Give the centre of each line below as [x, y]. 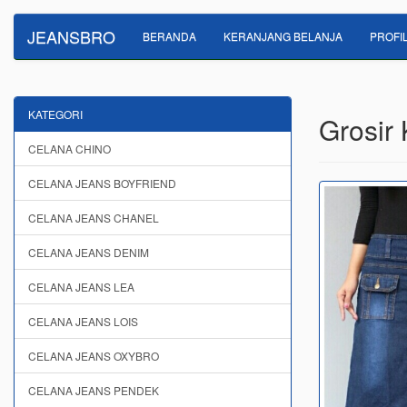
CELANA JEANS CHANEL [94, 218]
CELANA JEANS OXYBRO [94, 356]
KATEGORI [55, 114]
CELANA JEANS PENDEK [94, 390]
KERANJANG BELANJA [283, 36]
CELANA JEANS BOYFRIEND [102, 183]
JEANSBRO [71, 36]
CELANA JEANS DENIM [89, 252]
